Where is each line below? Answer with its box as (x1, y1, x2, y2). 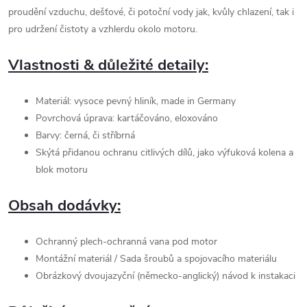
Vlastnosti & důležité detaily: (8, 55, 208, 76)
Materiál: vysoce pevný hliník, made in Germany (36, 95, 236, 108)
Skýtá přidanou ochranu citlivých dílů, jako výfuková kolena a (36, 146, 293, 160)
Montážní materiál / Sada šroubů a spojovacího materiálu (36, 252, 277, 266)
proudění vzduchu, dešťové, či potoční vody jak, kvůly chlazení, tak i (8, 5, 294, 19)
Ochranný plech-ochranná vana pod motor (36, 235, 217, 249)
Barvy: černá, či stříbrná (36, 129, 138, 143)
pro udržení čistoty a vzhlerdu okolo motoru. (8, 23, 203, 36)
